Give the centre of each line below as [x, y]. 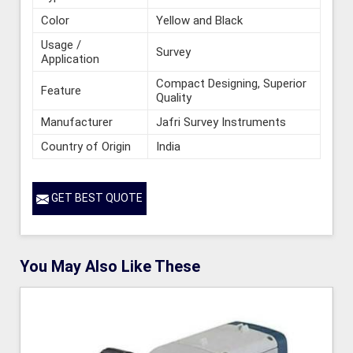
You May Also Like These [110, 266]
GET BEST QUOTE [96, 198]
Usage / [61, 45]
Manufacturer [77, 123]
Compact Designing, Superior [231, 84]
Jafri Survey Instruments [221, 123]
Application [70, 59]
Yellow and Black [199, 21]
